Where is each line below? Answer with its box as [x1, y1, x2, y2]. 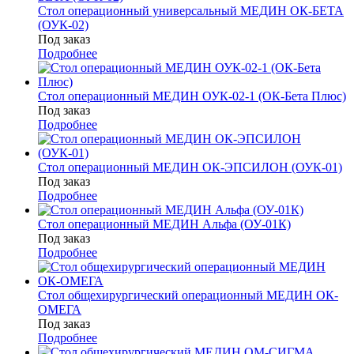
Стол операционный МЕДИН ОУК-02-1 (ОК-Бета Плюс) [38, 89, 346, 104]
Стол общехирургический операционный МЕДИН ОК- [38, 288, 338, 303]
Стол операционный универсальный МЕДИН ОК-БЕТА [38, 4, 344, 18]
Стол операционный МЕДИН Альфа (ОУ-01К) [38, 217, 291, 232]
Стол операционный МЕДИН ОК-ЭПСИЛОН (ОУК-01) [38, 160, 342, 175]
